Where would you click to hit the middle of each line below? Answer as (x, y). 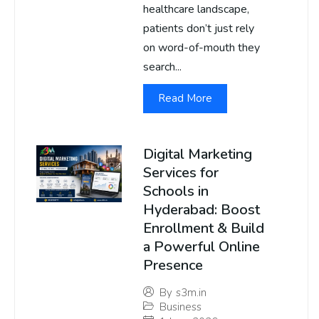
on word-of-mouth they (202, 48)
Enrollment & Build (204, 229)
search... (162, 67)
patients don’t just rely (199, 29)
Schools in (176, 192)
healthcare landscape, (196, 10)
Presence (173, 266)
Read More (185, 99)
